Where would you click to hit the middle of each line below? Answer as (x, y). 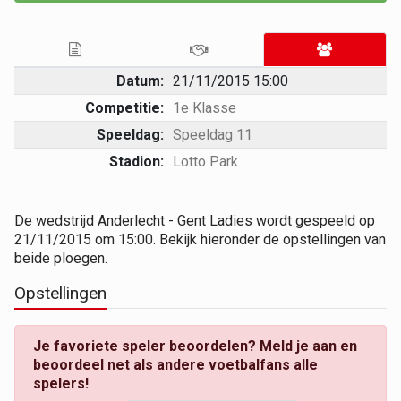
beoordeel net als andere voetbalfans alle (175, 364)
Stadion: (137, 161)
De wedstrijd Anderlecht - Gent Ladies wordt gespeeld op (195, 220)
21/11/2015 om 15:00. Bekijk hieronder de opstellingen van (200, 239)
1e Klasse (204, 107)
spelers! (61, 383)
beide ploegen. (61, 258)
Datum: (141, 81)
